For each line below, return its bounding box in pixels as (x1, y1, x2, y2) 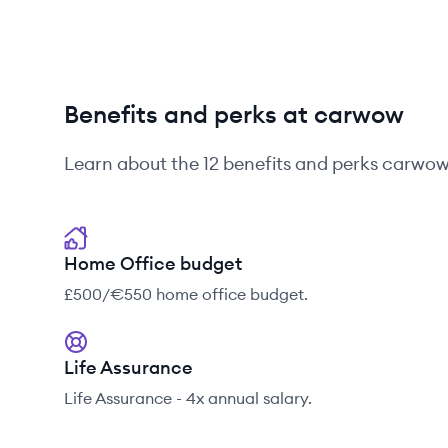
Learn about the (64, 152, 203, 175)
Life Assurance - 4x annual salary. (64, 388, 312, 408)
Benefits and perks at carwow (64, 99, 404, 129)
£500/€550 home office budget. (64, 284, 308, 304)
